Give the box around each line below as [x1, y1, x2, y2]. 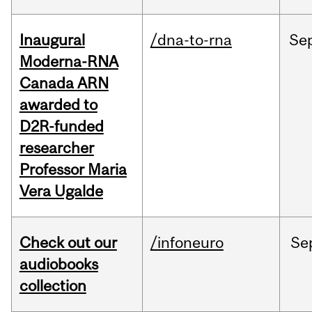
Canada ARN [19, 74, 109, 93]
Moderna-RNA [19, 52, 118, 71]
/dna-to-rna [150, 31, 232, 49]
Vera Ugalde [19, 182, 103, 201]
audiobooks [19, 255, 98, 274]
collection [19, 276, 86, 295]
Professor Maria [19, 160, 127, 179]
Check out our [19, 233, 117, 252]
